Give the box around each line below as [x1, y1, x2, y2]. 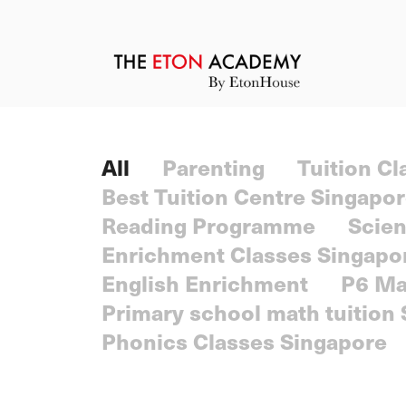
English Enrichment [101, 266, 308, 300]
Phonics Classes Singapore [101, 324, 387, 358]
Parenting [162, 150, 265, 184]
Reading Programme [101, 208, 315, 242]
